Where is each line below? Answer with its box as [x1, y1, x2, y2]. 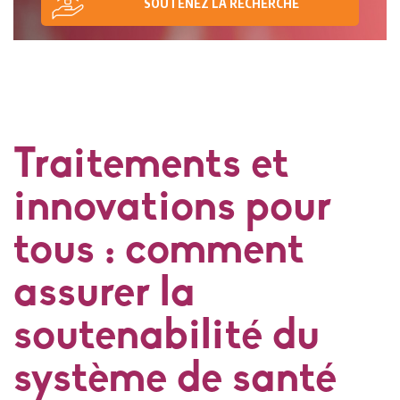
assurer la [13, 273, 195, 317]
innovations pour [13, 187, 331, 231]
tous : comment [13, 230, 304, 274]
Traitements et [13, 145, 289, 188]
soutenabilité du [13, 316, 320, 360]
